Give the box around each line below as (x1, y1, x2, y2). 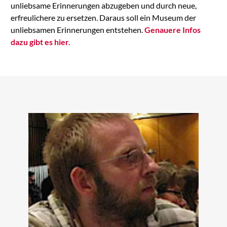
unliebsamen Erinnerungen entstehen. (10, 25, 144, 35)
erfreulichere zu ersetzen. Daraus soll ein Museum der (10, 13, 196, 23)
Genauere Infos (144, 25, 201, 35)
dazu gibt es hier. (10, 37, 70, 47)
